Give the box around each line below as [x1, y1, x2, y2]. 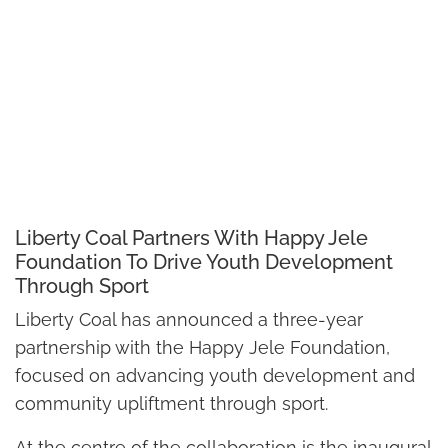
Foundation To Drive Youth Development [15, 250, 393, 275]
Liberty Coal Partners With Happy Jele [15, 226, 368, 251]
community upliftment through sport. [15, 393, 328, 415]
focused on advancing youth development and [15, 365, 415, 387]
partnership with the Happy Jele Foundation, [15, 337, 390, 359]
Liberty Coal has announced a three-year [15, 309, 363, 331]
